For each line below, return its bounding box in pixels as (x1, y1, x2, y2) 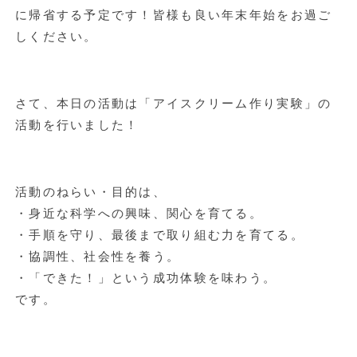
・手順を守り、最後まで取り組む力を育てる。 (14, 228, 304, 242)
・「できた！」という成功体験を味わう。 (14, 271, 277, 285)
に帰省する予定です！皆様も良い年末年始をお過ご (14, 8, 332, 22)
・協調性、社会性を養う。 (14, 249, 181, 264)
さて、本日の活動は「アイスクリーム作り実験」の (14, 96, 332, 111)
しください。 (14, 29, 98, 44)
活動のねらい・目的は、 (14, 185, 167, 199)
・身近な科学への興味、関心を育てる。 (14, 206, 263, 221)
